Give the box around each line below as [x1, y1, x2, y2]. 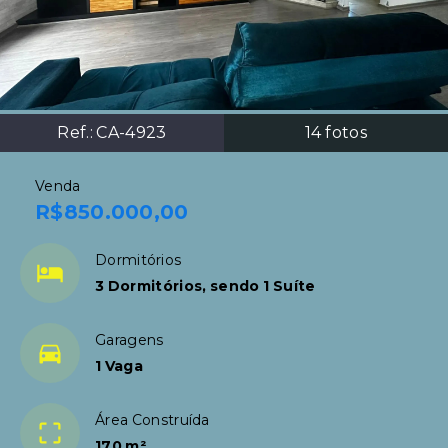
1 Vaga [95, 357, 144, 375]
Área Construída [95, 411, 210, 429]
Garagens [95, 331, 164, 349]
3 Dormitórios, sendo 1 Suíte [95, 277, 316, 295]
